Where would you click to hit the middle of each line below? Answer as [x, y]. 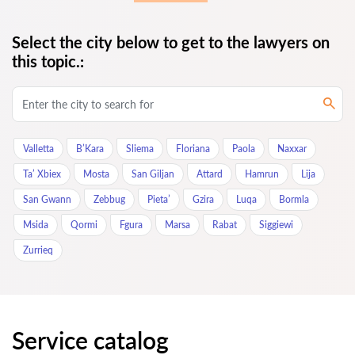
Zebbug [109, 200]
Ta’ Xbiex [42, 174]
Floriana [193, 149]
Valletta [38, 149]
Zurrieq [38, 250]
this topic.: [48, 61]
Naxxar [292, 149]
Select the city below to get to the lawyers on [171, 42]
